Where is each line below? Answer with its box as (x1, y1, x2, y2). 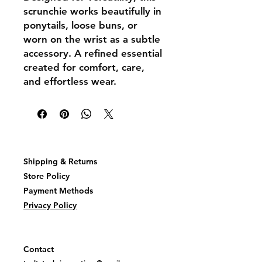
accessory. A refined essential (23, 47, 162, 59)
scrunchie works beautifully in (23, 5, 161, 17)
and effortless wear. (23, 75, 116, 87)
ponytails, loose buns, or (23, 19, 137, 31)
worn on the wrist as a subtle (23, 33, 160, 45)
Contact (23, 243, 54, 254)
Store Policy (23, 170, 70, 181)
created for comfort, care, (23, 61, 144, 73)
